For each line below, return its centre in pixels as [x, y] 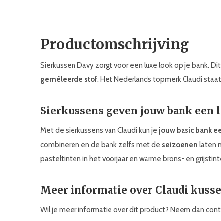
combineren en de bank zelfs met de [101, 145]
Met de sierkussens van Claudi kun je [100, 130]
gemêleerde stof [69, 79]
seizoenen [180, 145]
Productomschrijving [115, 44]
